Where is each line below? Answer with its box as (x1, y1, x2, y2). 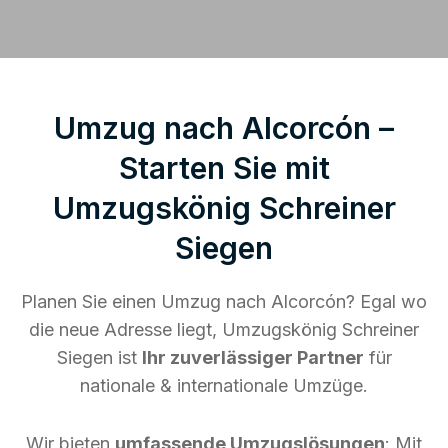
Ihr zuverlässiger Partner (141, 346, 364, 368)
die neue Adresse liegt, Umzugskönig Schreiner (29, 318, 419, 340)
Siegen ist (56, 346, 142, 368)
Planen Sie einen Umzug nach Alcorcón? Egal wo (21, 290, 427, 312)
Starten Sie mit (118, 149, 330, 186)
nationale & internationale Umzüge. (80, 374, 368, 396)
